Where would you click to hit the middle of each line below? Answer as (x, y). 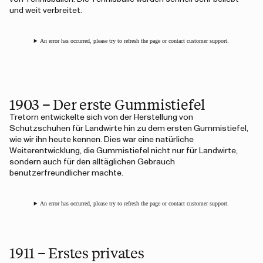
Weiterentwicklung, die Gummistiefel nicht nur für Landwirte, (124, 151)
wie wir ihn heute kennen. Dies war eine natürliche (102, 140)
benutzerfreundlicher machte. (66, 173)
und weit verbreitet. (46, 11)
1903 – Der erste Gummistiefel (108, 104)
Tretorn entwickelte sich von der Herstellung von (101, 117)
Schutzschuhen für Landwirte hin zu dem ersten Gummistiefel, (129, 129)
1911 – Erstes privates (77, 252)
